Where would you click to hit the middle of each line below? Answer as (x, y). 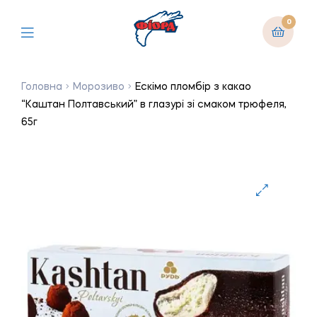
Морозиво (99, 87)
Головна (42, 87)
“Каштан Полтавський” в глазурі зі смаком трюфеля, (154, 104)
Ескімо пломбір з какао (194, 87)
